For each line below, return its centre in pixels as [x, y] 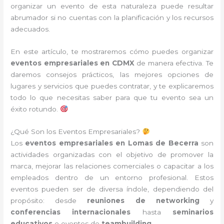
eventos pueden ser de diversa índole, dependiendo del [112, 189]
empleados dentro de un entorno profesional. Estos [112, 177]
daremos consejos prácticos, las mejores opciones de [112, 75]
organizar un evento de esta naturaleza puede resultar [112, 6]
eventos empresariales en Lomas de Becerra [112, 143]
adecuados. [30, 29]
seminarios [193, 212]
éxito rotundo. [35, 109]
